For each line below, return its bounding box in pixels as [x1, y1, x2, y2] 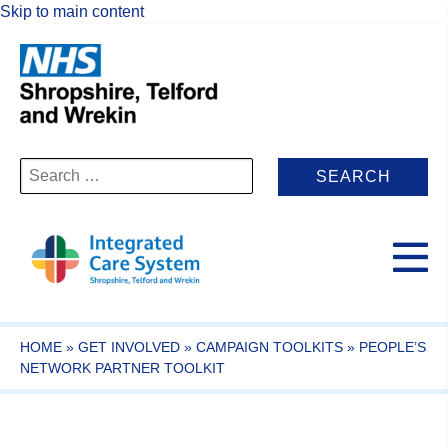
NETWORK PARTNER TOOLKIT [20, 359, 225, 376]
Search [19, 158, 70, 175]
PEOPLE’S [359, 338, 426, 355]
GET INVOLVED [78, 338, 180, 355]
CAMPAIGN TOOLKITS [196, 338, 343, 355]
